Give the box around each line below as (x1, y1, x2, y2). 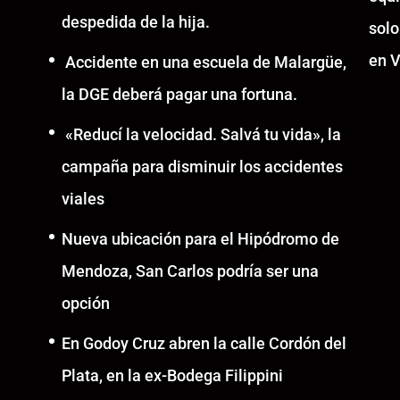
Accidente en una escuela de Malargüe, (61, 53, 346, 72)
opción (61, 294, 110, 313)
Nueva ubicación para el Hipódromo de (61, 229, 339, 249)
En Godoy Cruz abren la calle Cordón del (61, 334, 346, 354)
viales (61, 189, 104, 209)
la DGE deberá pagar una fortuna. (61, 85, 297, 104)
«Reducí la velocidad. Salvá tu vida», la (61, 125, 341, 145)
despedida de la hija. (61, 12, 210, 32)
